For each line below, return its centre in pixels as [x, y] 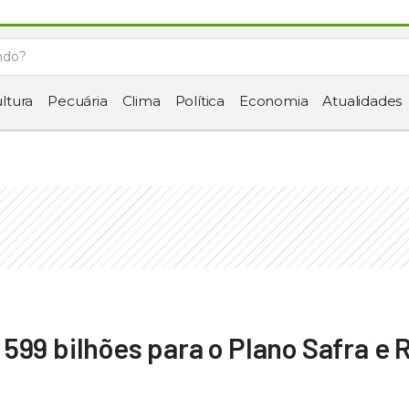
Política [200, 101]
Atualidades [362, 101]
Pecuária [78, 101]
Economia [274, 101]
